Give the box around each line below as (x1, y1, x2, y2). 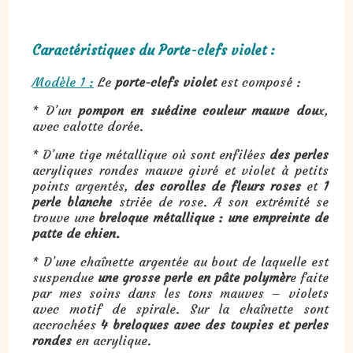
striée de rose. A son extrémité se (112, 193, 329, 210)
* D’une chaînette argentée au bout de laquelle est (32, 253, 329, 269)
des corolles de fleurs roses (134, 177, 301, 194)
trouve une (32, 209, 99, 225)
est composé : (217, 73, 302, 90)
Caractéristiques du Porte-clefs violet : (32, 41, 276, 59)
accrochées (32, 316, 102, 333)
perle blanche (32, 193, 113, 210)
